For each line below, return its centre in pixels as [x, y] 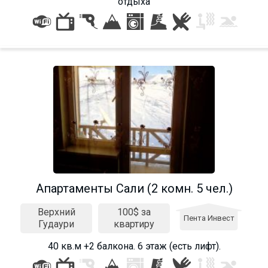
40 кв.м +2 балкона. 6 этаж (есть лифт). [134, 246]
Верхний [56, 212]
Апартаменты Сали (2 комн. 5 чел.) [134, 188]
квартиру [134, 224]
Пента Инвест [209, 218]
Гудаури [56, 224]
